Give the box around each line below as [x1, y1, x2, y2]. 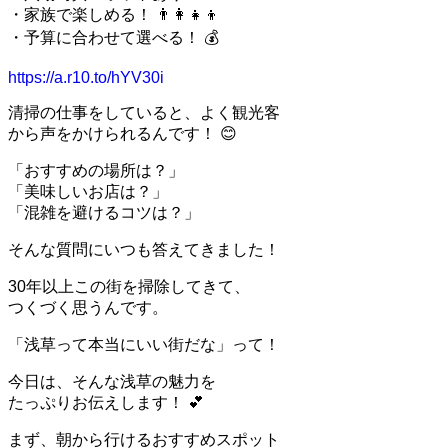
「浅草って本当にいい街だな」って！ [8, 335, 280, 353]
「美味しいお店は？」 [8, 182, 168, 200]
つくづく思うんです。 [8, 298, 168, 316]
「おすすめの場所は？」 [8, 161, 184, 179]
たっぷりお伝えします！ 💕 [8, 393, 204, 411]
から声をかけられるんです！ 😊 [8, 124, 237, 142]
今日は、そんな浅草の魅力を [8, 372, 216, 390]
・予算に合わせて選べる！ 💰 [8, 28, 219, 46]
